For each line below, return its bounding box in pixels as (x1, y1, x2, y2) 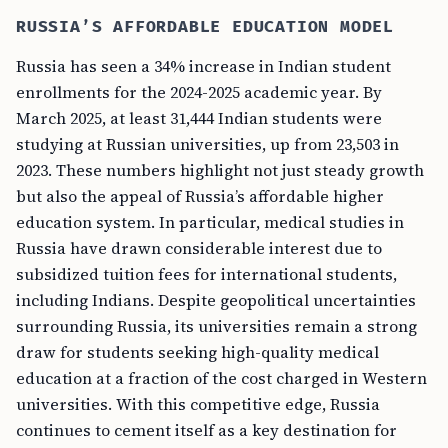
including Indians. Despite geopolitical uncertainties (16, 289, 416, 311)
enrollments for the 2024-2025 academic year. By (16, 81, 382, 103)
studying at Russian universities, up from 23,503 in (16, 133, 399, 155)
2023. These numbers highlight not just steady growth (16, 159, 424, 181)
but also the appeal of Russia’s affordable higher (16, 185, 384, 207)
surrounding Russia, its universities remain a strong (16, 315, 417, 337)
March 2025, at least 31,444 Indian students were (16, 107, 382, 129)
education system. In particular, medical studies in (16, 211, 404, 233)
